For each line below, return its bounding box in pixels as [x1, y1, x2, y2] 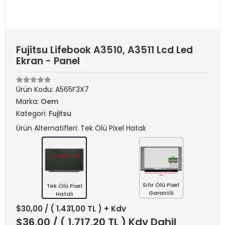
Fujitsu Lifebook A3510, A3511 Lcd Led [16, 43, 193, 57]
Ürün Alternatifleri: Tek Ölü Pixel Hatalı [16, 123, 146, 133]
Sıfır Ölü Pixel [143, 181, 180, 189]
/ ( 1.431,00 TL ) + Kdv [45, 203, 126, 214]
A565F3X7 [55, 84, 89, 94]
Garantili [148, 189, 174, 197]
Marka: [16, 96, 41, 106]
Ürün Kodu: [16, 84, 55, 94]
